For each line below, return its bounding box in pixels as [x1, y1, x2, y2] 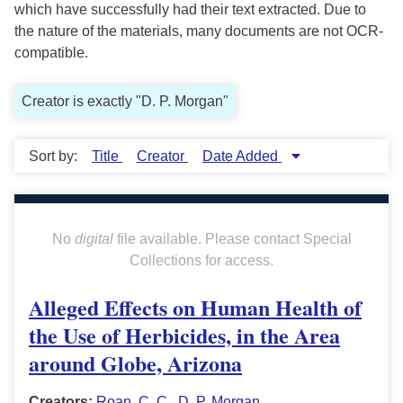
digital [74, 231, 113, 247]
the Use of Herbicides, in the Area [29, 319, 340, 352]
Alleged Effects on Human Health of [29, 291, 362, 324]
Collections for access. [130, 253, 273, 269]
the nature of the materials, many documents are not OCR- [14, 23, 383, 40]
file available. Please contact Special [112, 231, 352, 247]
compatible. [14, 45, 88, 61]
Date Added [202, 148, 282, 165]
